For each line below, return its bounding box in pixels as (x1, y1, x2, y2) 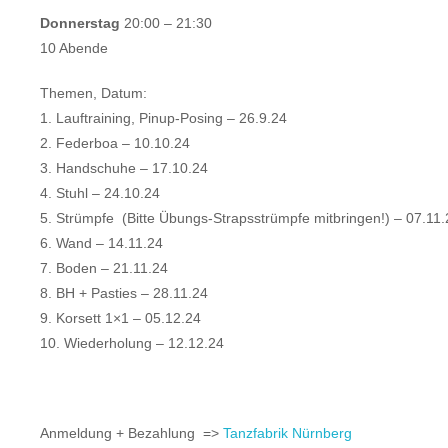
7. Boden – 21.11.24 (39, 260, 168, 277)
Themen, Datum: (39, 85, 147, 102)
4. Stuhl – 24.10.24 (39, 185, 160, 202)
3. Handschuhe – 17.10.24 (39, 160, 208, 177)
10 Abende (39, 40, 108, 57)
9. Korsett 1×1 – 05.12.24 (39, 310, 201, 327)
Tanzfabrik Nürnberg (222, 425, 352, 442)
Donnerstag (39, 15, 120, 32)
